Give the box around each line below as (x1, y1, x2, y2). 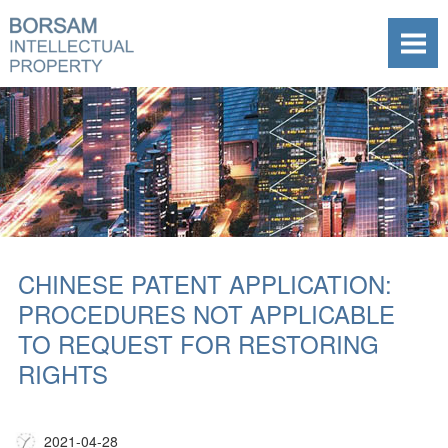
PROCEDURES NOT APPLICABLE (18, 296, 395, 331)
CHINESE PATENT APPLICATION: (18, 266, 392, 301)
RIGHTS (18, 356, 108, 391)
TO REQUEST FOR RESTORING (18, 326, 379, 361)
